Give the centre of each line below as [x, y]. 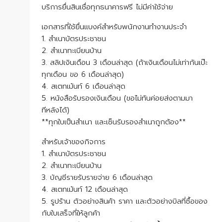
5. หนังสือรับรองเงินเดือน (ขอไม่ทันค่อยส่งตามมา [117, 98]
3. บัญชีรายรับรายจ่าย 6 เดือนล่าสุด [97, 177]
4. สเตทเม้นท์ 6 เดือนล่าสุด [83, 86]
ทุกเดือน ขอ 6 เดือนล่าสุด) [83, 74]
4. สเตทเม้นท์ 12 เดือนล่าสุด [85, 189]
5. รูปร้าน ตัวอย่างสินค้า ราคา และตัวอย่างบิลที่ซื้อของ [125, 201]
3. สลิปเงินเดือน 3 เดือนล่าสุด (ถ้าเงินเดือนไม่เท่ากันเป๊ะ [125, 62]
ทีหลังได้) [55, 110]
